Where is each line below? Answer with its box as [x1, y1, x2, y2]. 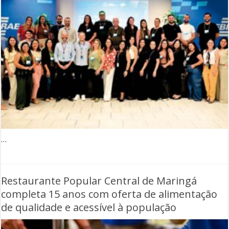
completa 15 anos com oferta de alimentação [1, 187, 218, 201]
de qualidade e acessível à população [1, 200, 177, 215]
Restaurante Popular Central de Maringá [1, 174, 197, 188]
